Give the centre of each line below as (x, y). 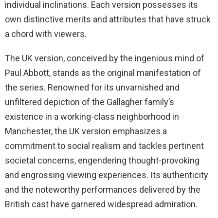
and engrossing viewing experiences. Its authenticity (107, 175)
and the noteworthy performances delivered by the (103, 189)
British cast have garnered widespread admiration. (101, 204)
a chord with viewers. (46, 34)
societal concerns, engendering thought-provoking (102, 160)
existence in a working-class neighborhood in (92, 116)
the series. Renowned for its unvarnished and (92, 87)
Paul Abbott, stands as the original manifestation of (103, 73)
